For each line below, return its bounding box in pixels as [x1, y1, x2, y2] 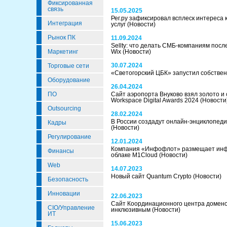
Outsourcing [48, 105, 81, 112]
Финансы [48, 147, 74, 155]
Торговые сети [48, 62, 89, 69]
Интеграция [48, 20, 82, 27]
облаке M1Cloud [111, 152, 159, 159]
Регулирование [48, 133, 91, 140]
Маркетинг [48, 48, 78, 55]
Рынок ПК [48, 34, 75, 41]
